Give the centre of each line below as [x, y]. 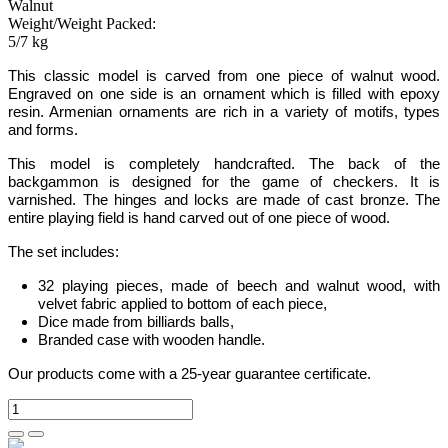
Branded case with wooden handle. [151, 340]
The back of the [374, 164]
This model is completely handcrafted [149, 164]
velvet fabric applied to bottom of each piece [180, 304]
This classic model [73, 76]
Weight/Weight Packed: [82, 23]
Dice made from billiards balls [134, 322]
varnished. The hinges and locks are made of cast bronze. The [224, 200]
